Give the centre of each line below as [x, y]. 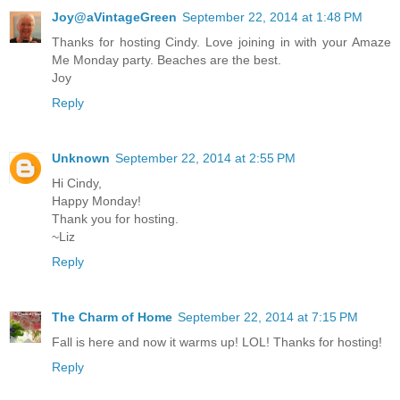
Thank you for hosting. [115, 219]
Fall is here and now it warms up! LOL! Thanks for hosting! [217, 342]
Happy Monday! [96, 201]
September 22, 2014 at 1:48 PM [272, 17]
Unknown [81, 158]
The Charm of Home [112, 317]
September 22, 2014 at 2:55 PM [205, 158]
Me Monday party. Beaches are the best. [167, 60]
